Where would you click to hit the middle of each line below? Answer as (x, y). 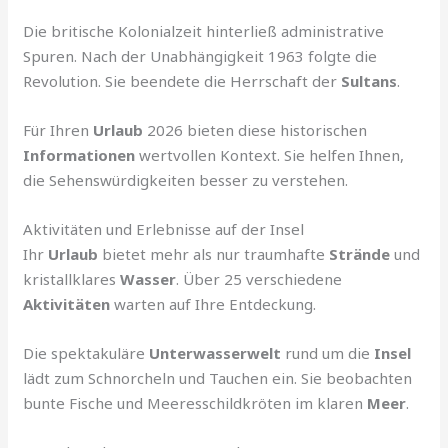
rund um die (328, 352)
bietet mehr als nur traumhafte (214, 253)
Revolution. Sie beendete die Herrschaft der (182, 80)
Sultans (369, 80)
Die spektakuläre (86, 352)
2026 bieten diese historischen (255, 129)
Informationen (79, 154)
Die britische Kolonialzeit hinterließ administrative (204, 30)
